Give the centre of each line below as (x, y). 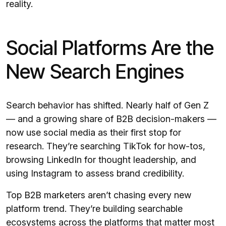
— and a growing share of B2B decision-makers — (111, 119)
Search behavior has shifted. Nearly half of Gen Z (107, 105)
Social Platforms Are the (110, 48)
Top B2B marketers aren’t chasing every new (99, 195)
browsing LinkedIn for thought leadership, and (101, 160)
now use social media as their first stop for (94, 133)
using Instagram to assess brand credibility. (95, 174)
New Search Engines (95, 72)
